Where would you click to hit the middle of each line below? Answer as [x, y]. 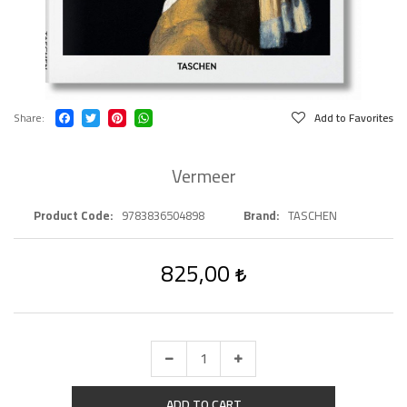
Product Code [72, 215]
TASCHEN [313, 215]
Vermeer [203, 176]
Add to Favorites [354, 118]
